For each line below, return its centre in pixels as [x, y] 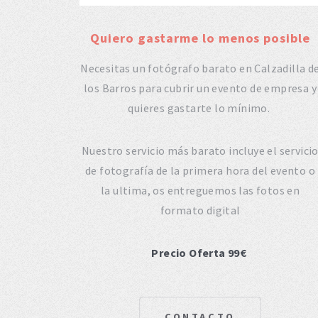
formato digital [200, 210]
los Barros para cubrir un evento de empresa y [200, 88]
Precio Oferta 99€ [200, 252]
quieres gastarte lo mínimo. [200, 108]
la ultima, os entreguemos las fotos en [200, 190]
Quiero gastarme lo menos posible [200, 38]
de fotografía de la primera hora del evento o [200, 170]
